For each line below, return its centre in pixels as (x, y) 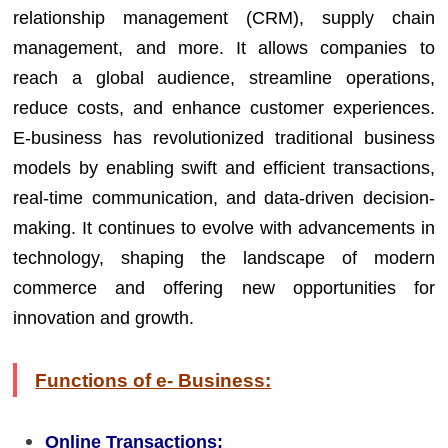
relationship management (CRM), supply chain (224, 17)
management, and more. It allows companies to (224, 47)
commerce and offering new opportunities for (224, 287)
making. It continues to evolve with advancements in (224, 227)
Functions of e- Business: (153, 380)
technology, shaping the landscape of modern (224, 257)
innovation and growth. (104, 317)
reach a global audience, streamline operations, (224, 77)
